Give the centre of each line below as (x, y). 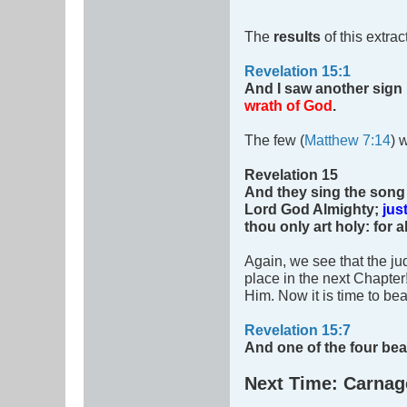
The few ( (274, 140)
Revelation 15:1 (298, 71)
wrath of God (288, 106)
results (299, 37)
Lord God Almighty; (313, 209)
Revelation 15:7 (298, 330)
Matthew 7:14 (347, 140)
